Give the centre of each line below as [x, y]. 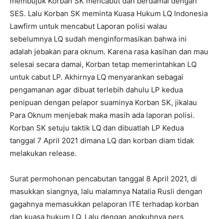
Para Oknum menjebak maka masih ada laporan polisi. [102, 115]
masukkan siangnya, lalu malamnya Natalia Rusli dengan [106, 192]
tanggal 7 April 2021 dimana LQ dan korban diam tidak [102, 141]
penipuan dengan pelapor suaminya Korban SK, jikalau [103, 103]
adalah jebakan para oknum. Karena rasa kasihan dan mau [109, 52]
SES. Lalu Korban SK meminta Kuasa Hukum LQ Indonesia [109, 14]
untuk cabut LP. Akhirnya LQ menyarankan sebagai [97, 77]
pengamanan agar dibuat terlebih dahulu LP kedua [96, 90]
